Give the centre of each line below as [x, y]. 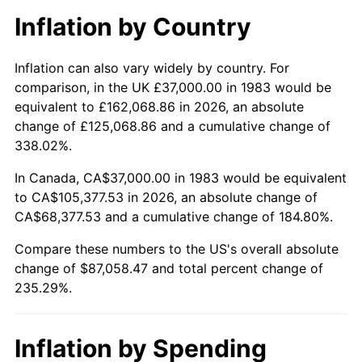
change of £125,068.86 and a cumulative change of [173, 126]
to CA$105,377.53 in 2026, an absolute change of [166, 197]
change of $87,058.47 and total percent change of [169, 268]
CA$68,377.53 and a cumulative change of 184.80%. [174, 216]
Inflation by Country [133, 26]
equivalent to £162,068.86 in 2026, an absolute [159, 106]
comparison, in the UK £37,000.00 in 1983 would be [173, 87]
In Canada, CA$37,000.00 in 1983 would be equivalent [181, 177]
